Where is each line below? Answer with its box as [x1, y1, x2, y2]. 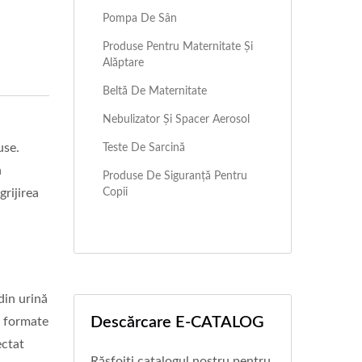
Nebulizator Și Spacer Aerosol [103, 113, 250, 125]
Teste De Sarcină [103, 141, 185, 154]
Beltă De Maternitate [103, 85, 207, 97]
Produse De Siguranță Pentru [103, 170, 247, 182]
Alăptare [103, 57, 144, 69]
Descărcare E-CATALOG [90, 314, 264, 330]
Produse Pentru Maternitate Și [103, 40, 253, 53]
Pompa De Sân [103, 12, 177, 24]
